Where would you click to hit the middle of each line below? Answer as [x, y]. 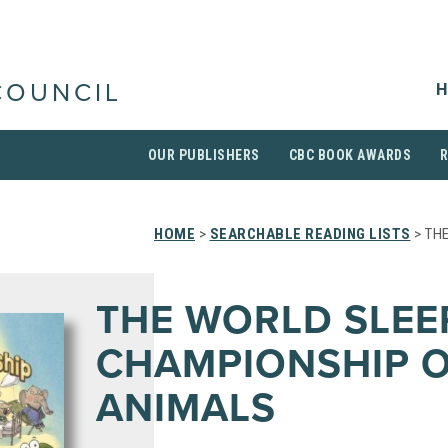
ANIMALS [186, 408]
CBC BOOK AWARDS [349, 155]
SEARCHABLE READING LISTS [310, 234]
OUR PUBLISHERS [203, 155]
